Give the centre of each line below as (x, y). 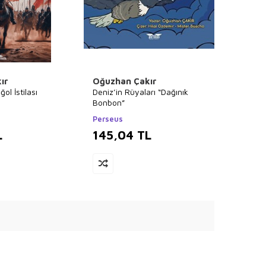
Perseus (108, 119)
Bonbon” (109, 102)
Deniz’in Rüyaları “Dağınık (140, 92)
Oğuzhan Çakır (125, 81)
